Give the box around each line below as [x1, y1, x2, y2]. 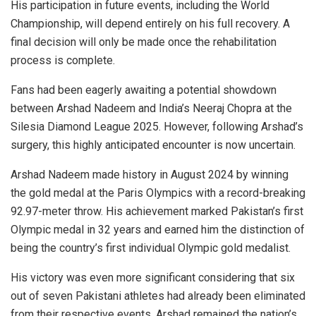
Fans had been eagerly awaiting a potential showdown [11, 83, 276, 97]
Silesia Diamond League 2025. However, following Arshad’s [11, 120, 303, 134]
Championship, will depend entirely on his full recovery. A [11, 17, 290, 31]
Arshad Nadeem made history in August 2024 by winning [11, 168, 288, 182]
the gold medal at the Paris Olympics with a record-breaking [11, 186, 305, 200]
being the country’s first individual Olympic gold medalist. [11, 241, 291, 255]
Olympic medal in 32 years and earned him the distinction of [11, 223, 305, 237]
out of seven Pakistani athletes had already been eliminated [11, 289, 305, 303]
